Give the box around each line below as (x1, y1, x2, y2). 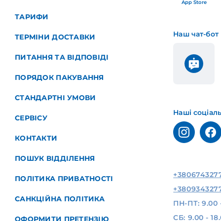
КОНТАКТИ (15, 134, 58, 143)
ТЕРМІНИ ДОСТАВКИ (15, 33, 96, 41)
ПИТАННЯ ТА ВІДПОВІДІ (15, 53, 109, 62)
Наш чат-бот (173, 30, 219, 38)
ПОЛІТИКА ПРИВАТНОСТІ (15, 174, 113, 183)
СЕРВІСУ (15, 113, 47, 122)
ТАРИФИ (15, 12, 49, 21)
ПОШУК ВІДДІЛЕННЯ (15, 154, 95, 163)
